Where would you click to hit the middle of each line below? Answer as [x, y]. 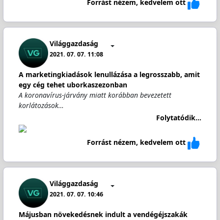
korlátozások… [41, 105]
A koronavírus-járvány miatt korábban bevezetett [95, 95]
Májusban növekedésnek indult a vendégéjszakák [103, 214]
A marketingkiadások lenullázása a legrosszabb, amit [109, 74]
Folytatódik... [179, 117]
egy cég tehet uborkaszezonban [73, 85]
